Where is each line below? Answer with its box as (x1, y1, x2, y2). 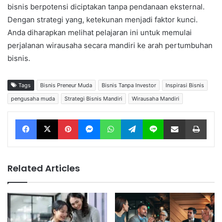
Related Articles (7, 162, 80, 175)
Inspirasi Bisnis (166, 82, 204, 89)
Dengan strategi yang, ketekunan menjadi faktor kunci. (7, 15, 198, 25)
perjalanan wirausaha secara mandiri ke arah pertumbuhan (7, 41, 213, 51)
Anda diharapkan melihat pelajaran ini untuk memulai (7, 28, 192, 38)
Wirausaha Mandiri (132, 95, 179, 103)
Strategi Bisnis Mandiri (64, 95, 122, 103)
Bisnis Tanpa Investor (102, 82, 156, 89)
